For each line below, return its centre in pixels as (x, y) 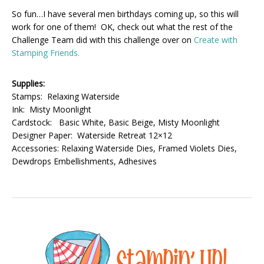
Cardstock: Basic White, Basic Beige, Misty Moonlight (116, 122)
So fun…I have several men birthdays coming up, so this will (125, 14)
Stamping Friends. (46, 52)
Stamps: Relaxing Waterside (66, 96)
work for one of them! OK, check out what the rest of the (122, 27)
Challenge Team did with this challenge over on (103, 39)
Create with (216, 39)
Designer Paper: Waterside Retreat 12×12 (92, 135)
